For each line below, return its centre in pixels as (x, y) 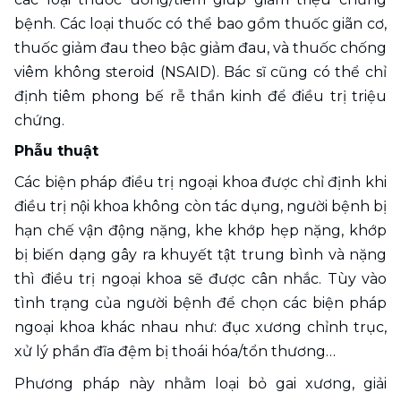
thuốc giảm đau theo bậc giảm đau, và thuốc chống (200, 48)
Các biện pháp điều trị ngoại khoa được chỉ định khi (200, 183)
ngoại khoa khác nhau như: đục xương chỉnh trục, (200, 328)
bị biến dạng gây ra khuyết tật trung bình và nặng (200, 255)
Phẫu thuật (56, 151)
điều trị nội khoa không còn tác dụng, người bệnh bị (200, 207)
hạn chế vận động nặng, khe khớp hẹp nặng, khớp (200, 231)
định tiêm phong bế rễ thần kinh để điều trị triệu (200, 97)
